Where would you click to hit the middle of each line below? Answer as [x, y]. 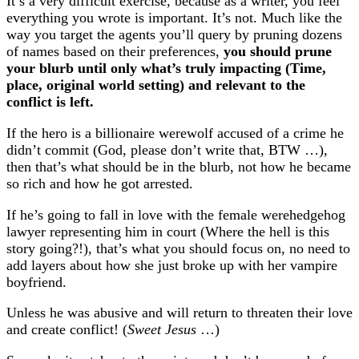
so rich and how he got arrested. [100, 183]
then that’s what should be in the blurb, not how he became [179, 166]
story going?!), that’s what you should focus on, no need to [178, 248]
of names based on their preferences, [115, 51]
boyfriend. [36, 282]
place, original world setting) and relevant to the [156, 85]
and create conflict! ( [67, 330]
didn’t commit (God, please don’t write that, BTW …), [167, 149]
